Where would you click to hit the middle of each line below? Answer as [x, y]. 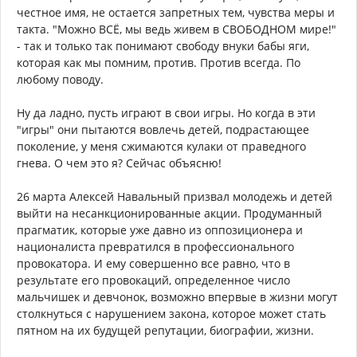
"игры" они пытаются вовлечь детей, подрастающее [163, 130]
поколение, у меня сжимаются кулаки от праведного [161, 147]
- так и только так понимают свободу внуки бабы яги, [163, 46]
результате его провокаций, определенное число [153, 280]
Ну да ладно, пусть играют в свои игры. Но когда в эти [166, 113]
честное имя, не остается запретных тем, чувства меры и [176, 13]
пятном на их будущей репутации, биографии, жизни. [165, 331]
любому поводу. [60, 80]
